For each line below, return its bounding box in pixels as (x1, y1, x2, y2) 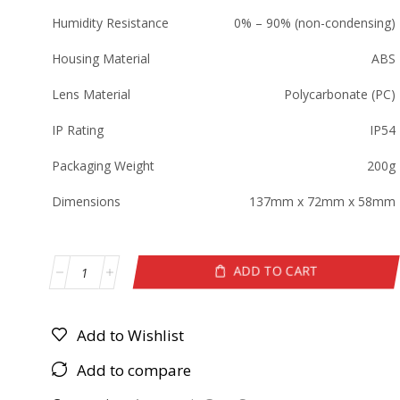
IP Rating (52, 121, 104, 138)
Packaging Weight (52, 156, 155, 174)
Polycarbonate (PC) (284, 85, 396, 103)
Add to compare (77, 359, 192, 380)
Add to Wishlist (77, 324, 185, 346)
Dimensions (52, 192, 121, 210)
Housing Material (52, 49, 151, 67)
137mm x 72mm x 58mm (249, 192, 396, 210)
